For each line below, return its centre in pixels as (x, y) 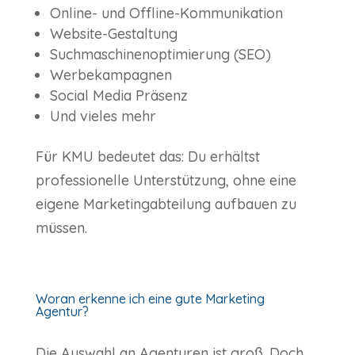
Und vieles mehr (103, 116)
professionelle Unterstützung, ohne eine (166, 181)
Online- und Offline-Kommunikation (166, 13)
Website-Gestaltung (113, 34)
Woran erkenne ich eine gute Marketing (150, 299)
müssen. (61, 228)
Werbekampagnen (111, 75)
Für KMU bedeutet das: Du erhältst (147, 157)
